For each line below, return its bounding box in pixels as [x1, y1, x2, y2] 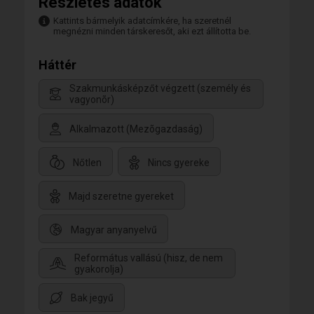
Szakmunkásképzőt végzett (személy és [69, 83, 251, 95]
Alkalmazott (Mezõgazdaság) [69, 123, 203, 135]
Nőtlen [73, 156, 102, 168]
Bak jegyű [71, 292, 114, 303]
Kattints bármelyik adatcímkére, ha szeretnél [53, 15, 231, 26]
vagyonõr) [69, 94, 114, 106]
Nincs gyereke [148, 156, 210, 168]
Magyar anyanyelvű [71, 224, 157, 235]
